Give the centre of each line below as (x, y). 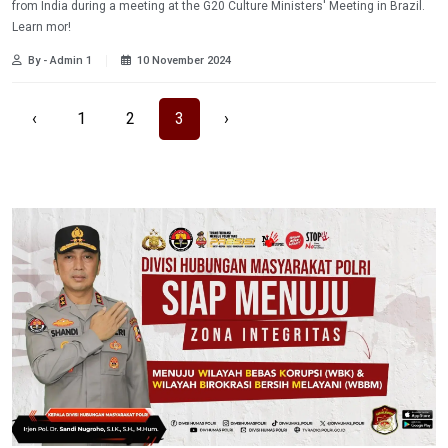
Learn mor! (41, 27)
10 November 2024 (184, 61)
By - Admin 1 (60, 61)
